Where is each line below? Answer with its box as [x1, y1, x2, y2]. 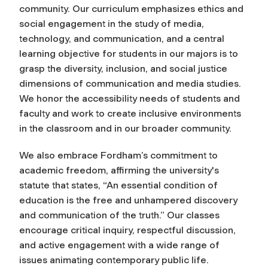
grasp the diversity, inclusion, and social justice [19, 62, 227, 74]
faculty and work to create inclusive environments [19, 107, 241, 119]
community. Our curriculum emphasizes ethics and [19, 2, 243, 14]
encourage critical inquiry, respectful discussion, [19, 224, 236, 236]
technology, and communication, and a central [19, 32, 224, 44]
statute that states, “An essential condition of [19, 179, 218, 191]
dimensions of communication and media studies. [19, 77, 241, 89]
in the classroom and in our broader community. [19, 122, 232, 134]
